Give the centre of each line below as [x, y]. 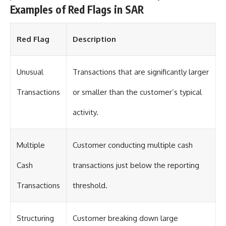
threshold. [90, 186]
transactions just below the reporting [136, 165]
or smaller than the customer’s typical [137, 92]
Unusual [30, 72]
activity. [86, 112]
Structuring [35, 218]
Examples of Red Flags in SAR [77, 9]
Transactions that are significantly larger [141, 72]
